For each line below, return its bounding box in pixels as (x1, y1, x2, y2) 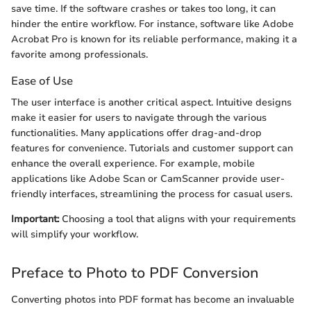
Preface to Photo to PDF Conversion (11, 263, 259, 283)
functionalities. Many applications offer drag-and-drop (11, 126, 262, 140)
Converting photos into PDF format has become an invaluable (11, 292, 294, 306)
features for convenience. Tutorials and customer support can (11, 142, 293, 155)
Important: (11, 212, 59, 226)
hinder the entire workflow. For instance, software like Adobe (11, 17, 294, 31)
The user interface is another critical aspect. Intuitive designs (11, 96, 292, 110)
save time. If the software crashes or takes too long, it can (11, 2, 276, 16)
